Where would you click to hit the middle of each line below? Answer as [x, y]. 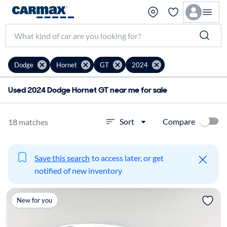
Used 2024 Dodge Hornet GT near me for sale [88, 90]
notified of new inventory [78, 171]
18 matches [28, 122]
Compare [179, 121]
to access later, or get [128, 158]
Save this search [62, 158]
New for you [34, 200]
